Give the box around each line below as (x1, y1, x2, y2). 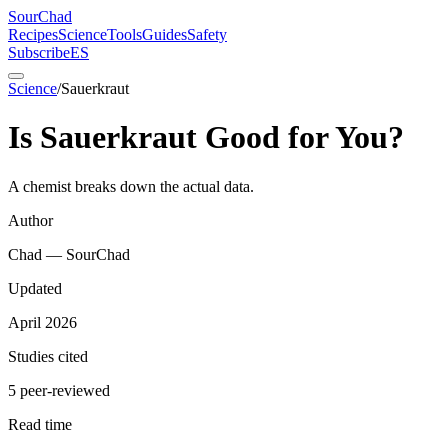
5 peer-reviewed (8, 381, 110, 399)
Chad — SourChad (8, 245, 130, 263)
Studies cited (8, 347, 88, 365)
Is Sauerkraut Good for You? (8, 119, 404, 156)
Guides (142, 26, 187, 43)
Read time (8, 415, 72, 433)
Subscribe (8, 44, 70, 61)
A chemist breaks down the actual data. (8, 177, 254, 195)
